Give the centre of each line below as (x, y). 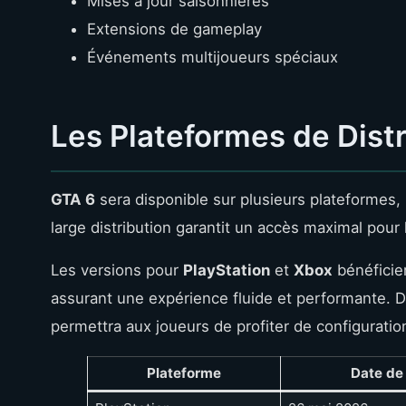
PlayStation (227, 270)
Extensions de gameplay (174, 29)
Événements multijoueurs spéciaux (213, 57)
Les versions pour (117, 270)
